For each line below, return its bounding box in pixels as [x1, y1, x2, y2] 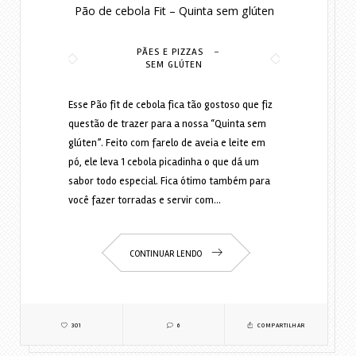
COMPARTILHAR [255, 322, 306, 330]
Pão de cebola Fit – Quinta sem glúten [74, 3, 274, 19]
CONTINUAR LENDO [129, 249, 203, 260]
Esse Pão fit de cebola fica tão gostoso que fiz [68, 99, 273, 112]
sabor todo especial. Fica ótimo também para [68, 175, 270, 188]
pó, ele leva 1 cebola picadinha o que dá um [68, 156, 259, 169]
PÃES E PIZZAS [137, 46, 203, 59]
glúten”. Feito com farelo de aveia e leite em [68, 137, 265, 150]
